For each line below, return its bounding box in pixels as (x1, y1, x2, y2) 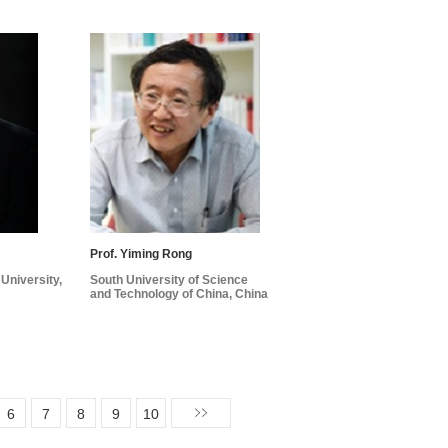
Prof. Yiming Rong (89, 247, 192, 262)
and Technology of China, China (89, 287, 268, 302)
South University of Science (89, 273, 248, 288)
